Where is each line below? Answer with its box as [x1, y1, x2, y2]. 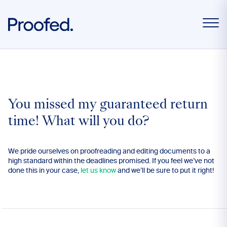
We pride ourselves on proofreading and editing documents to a [8, 148, 210, 155]
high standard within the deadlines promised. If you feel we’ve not [8, 158, 214, 165]
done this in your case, [8, 167, 81, 174]
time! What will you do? [8, 116, 149, 128]
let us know [81, 167, 116, 174]
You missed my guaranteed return [8, 99, 208, 111]
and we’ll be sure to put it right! [116, 167, 214, 174]
